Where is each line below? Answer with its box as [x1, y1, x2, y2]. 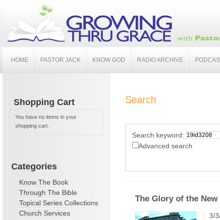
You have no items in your [15, 114, 77, 120]
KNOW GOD [92, 56, 125, 63]
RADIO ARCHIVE [137, 56, 183, 63]
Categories [11, 162, 57, 171]
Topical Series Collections [19, 199, 98, 207]
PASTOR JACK [40, 56, 81, 63]
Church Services [19, 209, 70, 217]
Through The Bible [19, 189, 77, 196]
